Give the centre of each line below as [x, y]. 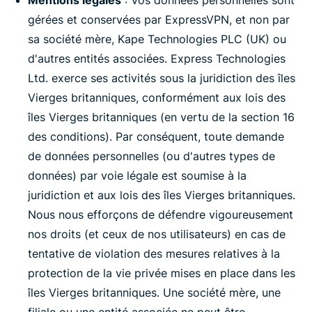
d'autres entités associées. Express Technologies [157, 58]
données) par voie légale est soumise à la [137, 175]
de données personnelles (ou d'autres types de [151, 156]
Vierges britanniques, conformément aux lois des [157, 97]
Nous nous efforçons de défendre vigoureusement [161, 214]
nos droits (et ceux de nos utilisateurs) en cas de [157, 234]
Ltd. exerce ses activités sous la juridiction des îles [162, 78]
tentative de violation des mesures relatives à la [154, 253]
